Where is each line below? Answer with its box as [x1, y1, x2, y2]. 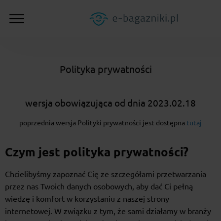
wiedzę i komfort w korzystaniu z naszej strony [5, 194, 169, 204]
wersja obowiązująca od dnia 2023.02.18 [25, 98, 196, 109]
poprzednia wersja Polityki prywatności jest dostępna [19, 119, 186, 127]
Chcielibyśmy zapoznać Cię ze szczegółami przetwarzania [5, 170, 206, 179]
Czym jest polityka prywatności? [5, 146, 188, 159]
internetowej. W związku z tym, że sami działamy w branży [5, 207, 211, 216]
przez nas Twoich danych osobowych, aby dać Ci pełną [5, 182, 193, 191]
